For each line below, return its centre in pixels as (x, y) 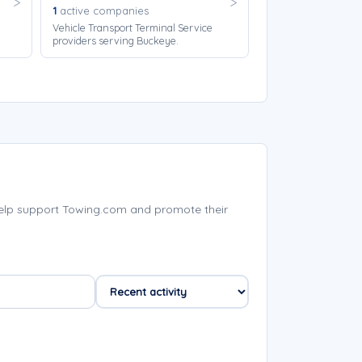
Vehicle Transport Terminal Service (132, 27)
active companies (102, 11)
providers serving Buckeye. (115, 40)
